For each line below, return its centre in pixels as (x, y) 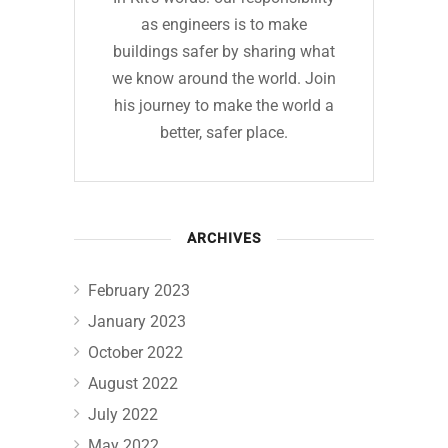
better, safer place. (224, 132)
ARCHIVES (224, 238)
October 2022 (135, 352)
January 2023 (137, 321)
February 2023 (139, 290)
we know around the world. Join (224, 78)
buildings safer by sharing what (224, 51)
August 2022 (133, 383)
